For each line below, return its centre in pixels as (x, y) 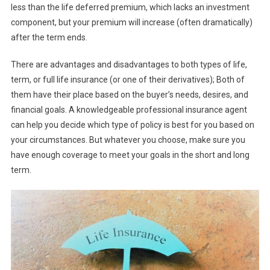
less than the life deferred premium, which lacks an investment (130, 8)
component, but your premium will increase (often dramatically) (131, 23)
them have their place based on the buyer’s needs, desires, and (129, 95)
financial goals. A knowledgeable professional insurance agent (129, 110)
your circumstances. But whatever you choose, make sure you (128, 140)
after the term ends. (49, 38)
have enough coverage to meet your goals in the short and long (130, 155)
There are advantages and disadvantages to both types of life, (129, 65)
